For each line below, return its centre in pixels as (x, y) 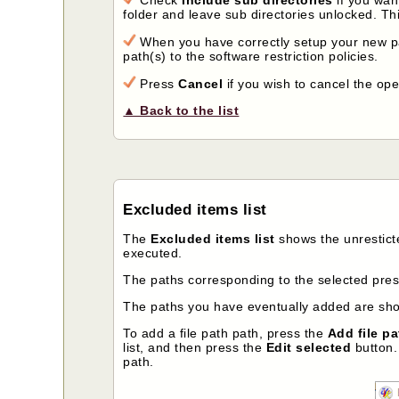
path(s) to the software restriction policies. (251, 56)
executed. (153, 253)
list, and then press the (195, 348)
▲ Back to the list (181, 110)
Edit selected (309, 348)
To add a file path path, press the (225, 334)
